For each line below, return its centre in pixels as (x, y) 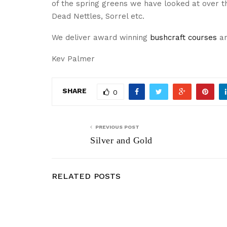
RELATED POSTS (86, 176)
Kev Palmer (73, 59)
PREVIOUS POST (117, 127)
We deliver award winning (101, 37)
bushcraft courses (183, 37)
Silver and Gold (121, 140)
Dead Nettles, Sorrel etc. (98, 16)
